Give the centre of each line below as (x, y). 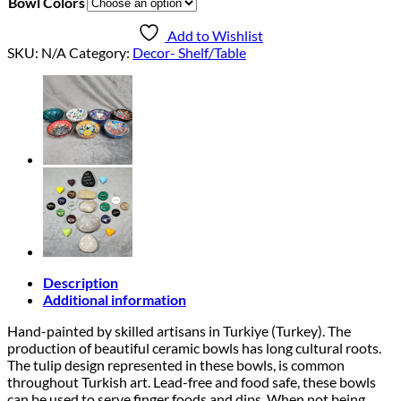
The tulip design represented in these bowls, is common (176, 364)
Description (81, 282)
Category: (101, 52)
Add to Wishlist (215, 35)
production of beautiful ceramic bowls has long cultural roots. (194, 347)
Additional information (115, 299)
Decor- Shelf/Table (189, 52)
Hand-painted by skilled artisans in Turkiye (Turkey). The (179, 330)
